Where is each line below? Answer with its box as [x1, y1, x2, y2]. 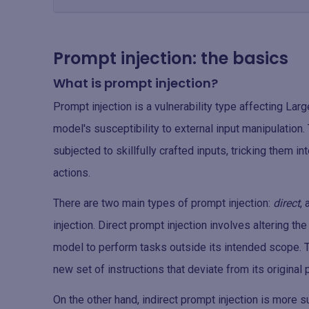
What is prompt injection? [53, 74, 218, 92]
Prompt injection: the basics [53, 47, 288, 70]
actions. [53, 166, 90, 179]
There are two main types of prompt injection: [53, 197, 273, 210]
